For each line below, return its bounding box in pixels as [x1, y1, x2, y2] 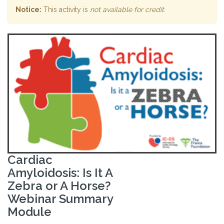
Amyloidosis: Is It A [7, 165, 112, 180]
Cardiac [7, 152, 52, 167]
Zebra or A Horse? [7, 178, 111, 193]
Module [7, 204, 51, 219]
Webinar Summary [7, 191, 113, 206]
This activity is [41, 5, 90, 13]
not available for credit [90, 5, 164, 13]
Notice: [15, 5, 41, 13]
